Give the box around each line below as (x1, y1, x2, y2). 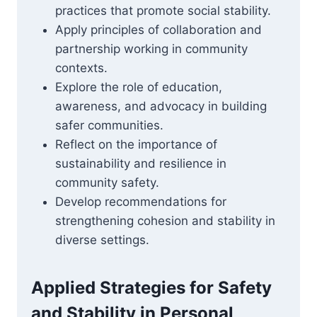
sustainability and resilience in (55, 156, 226, 171)
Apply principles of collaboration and (55, 23, 262, 37)
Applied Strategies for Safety (31, 277, 272, 298)
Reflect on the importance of (55, 137, 217, 151)
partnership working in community (55, 42, 248, 56)
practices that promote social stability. (55, 4, 271, 18)
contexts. (55, 61, 108, 75)
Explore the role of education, (55, 80, 222, 94)
